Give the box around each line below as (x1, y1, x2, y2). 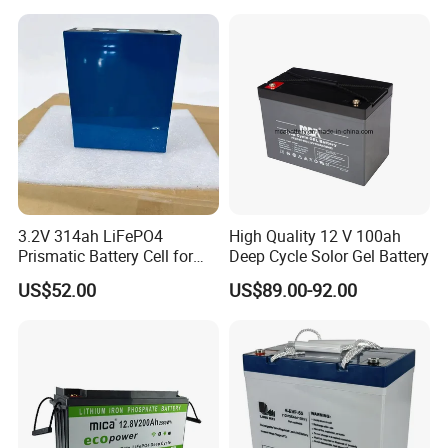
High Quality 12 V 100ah (228, 225, 401, 248)
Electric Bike (18, 265, 104, 288)
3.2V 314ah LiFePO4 (18, 225, 164, 248)
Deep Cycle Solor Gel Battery (228, 245, 429, 268)
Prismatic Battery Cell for (18, 245, 194, 268)
